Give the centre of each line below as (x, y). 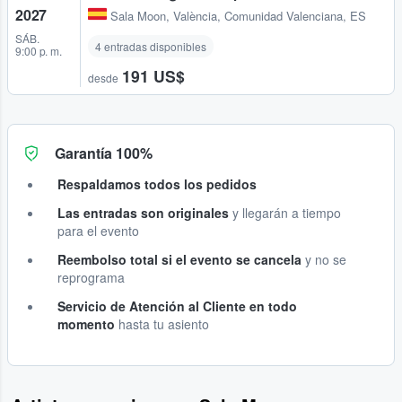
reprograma (91, 277)
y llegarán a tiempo (285, 212)
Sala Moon (138, 15)
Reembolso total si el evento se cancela (179, 259)
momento (86, 323)
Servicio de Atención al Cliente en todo (177, 306)
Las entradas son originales (143, 212)
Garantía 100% (104, 153)
